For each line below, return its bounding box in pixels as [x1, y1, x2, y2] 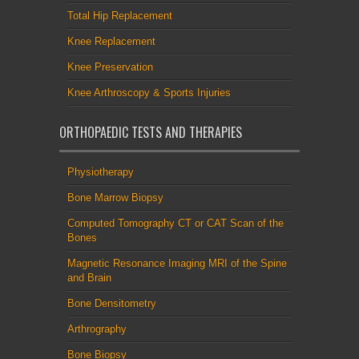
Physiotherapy [67, 165, 134, 178]
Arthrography [67, 322, 127, 335]
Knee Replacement [67, 34, 155, 47]
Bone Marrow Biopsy [67, 191, 163, 204]
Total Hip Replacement [67, 9, 172, 22]
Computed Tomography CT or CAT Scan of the [67, 216, 284, 229]
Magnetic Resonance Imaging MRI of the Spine [67, 256, 287, 269]
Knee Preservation [67, 60, 153, 73]
